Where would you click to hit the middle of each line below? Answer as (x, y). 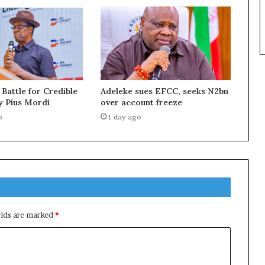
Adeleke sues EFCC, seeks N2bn (164, 91)
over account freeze (141, 103)
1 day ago (125, 117)
